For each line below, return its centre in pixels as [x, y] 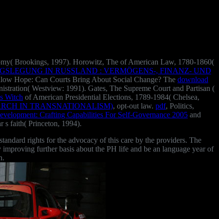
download [193, 79]
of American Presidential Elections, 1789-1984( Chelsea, [111, 97]
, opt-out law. [134, 106]
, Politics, [180, 106]
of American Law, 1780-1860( [167, 62]
